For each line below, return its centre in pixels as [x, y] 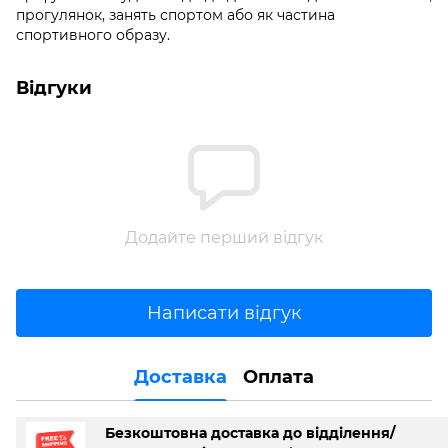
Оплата [278, 376]
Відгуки [54, 88]
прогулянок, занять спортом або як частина [175, 15]
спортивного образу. [93, 35]
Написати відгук [224, 312]
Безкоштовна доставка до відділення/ [250, 433]
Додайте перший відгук [224, 238]
